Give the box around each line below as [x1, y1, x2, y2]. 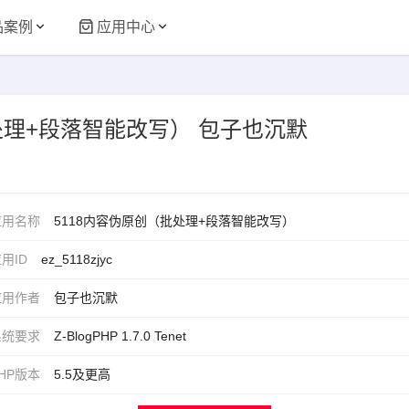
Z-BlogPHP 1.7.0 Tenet [54, 329, 186, 343]
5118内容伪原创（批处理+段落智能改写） [54, 214, 295, 228]
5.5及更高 [54, 367, 110, 382]
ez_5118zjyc [41, 252, 112, 267]
